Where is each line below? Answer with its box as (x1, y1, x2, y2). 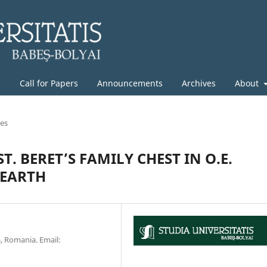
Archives (182, 77, 216, 89)
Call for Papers (20, 77, 78, 89)
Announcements (97, 77, 163, 89)
